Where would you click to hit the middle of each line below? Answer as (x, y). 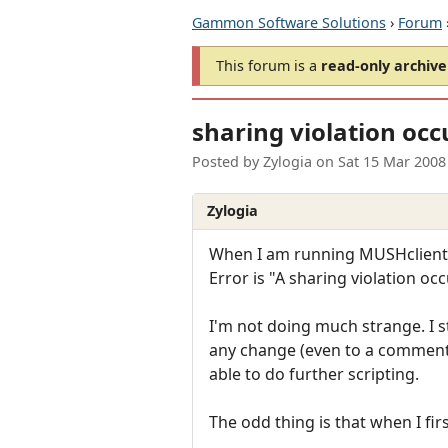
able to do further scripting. (314, 373)
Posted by (227, 162)
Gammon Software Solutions (289, 22)
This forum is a (268, 65)
